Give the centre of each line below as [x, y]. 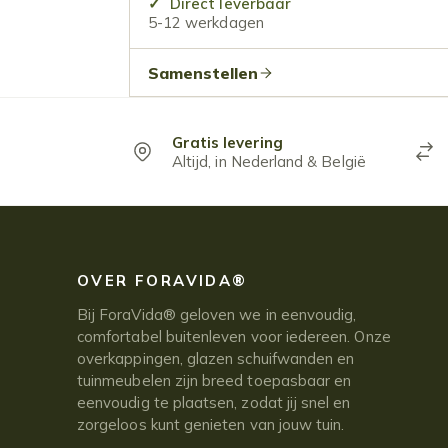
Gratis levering [227, 142]
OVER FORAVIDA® [162, 281]
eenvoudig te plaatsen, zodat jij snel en [214, 402]
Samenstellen [202, 72]
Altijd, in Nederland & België [269, 161]
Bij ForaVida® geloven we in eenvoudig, [217, 314]
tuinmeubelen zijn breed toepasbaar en [214, 380]
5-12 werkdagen [205, 23]
